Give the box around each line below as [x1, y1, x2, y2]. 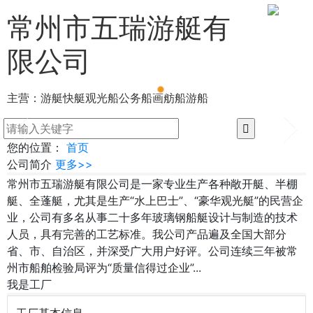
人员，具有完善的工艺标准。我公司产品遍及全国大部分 [7, 227, 286, 241]
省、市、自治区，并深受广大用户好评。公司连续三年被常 [7, 244, 298, 258]
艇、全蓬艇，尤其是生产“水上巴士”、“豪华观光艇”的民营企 [7, 194, 303, 208]
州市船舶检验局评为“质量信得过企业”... [7, 261, 201, 275]
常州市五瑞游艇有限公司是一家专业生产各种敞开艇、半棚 [7, 177, 298, 191]
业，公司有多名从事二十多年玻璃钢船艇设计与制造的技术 [7, 210, 298, 224]
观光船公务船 [85, 91, 152, 105]
